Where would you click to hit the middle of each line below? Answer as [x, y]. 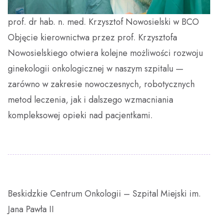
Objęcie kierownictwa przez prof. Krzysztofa [92, 38]
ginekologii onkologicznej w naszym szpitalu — [96, 69]
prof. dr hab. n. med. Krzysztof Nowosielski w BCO [103, 22]
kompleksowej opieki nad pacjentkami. [80, 116]
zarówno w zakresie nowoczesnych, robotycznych [101, 84]
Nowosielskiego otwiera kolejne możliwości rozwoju [105, 53]
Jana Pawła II [31, 209]
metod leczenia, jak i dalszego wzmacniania [91, 100]
